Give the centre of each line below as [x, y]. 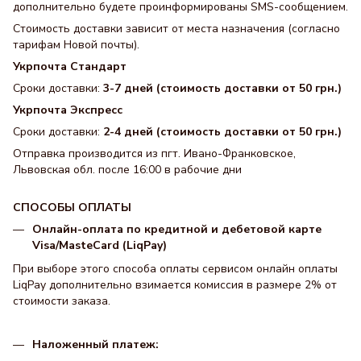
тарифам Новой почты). [76, 45]
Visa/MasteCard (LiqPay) [100, 246]
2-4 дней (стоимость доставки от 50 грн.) [222, 132]
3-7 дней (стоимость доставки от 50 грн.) [222, 89]
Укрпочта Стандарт [70, 67]
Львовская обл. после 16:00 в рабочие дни [127, 170]
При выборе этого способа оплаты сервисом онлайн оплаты [175, 268]
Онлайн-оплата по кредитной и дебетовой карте [177, 230]
